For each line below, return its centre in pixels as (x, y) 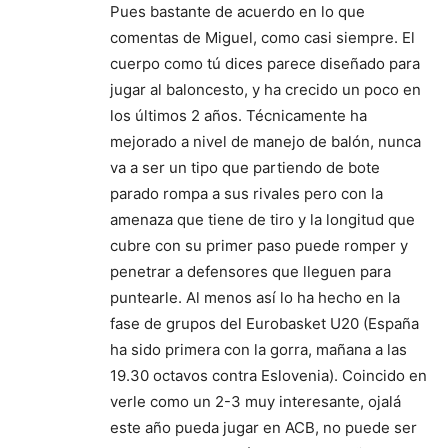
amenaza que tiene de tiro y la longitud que (262, 219)
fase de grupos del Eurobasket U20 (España (264, 323)
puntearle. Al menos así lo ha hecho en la (255, 297)
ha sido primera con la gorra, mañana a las (258, 349)
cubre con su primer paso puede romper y (259, 245)
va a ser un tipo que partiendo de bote (245, 167)
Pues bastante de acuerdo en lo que (237, 11)
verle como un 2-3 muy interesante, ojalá (255, 401)
